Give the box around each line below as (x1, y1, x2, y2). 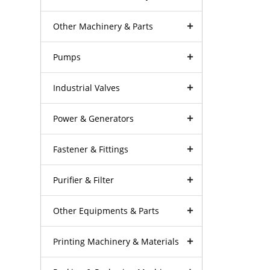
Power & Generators (53, 112, 134, 124)
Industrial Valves (53, 81, 121, 93)
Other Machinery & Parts (53, 20, 154, 32)
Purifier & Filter (53, 174, 115, 186)
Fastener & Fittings (53, 143, 129, 155)
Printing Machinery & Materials (53, 235, 180, 247)
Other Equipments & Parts (53, 204, 160, 216)
